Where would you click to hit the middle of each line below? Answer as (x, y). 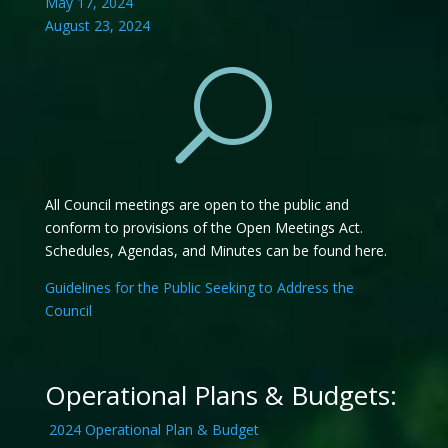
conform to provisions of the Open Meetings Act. (203, 228)
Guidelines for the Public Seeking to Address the (199, 288)
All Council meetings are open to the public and (196, 205)
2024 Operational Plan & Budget (151, 430)
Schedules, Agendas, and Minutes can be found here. (215, 251)
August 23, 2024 (97, 26)
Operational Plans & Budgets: (220, 395)
